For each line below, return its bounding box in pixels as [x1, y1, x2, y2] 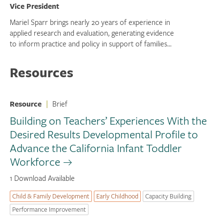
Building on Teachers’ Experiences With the [10, 113, 207, 128]
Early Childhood [96, 192, 138, 201]
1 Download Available [10, 173, 75, 183]
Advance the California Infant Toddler [10, 140, 182, 155]
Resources [10, 63, 73, 81]
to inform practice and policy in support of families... [10, 38, 172, 48]
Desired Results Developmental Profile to [10, 127, 198, 142]
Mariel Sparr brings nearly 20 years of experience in [10, 17, 170, 27]
